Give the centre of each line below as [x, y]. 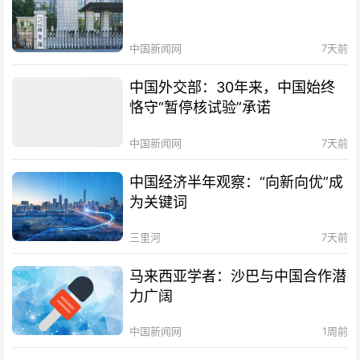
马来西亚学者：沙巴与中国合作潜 [238, 276]
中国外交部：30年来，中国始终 [233, 88]
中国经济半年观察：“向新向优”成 [237, 182]
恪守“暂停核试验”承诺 [200, 108]
